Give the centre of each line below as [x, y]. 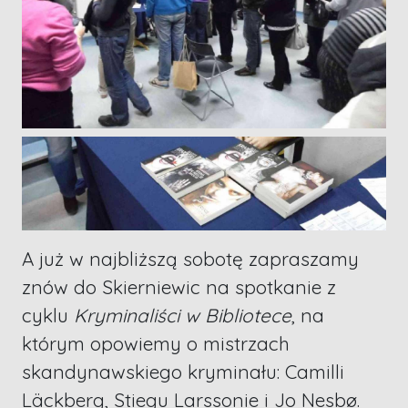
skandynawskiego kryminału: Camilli [183, 371]
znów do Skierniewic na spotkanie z [179, 286]
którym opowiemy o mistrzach [156, 343]
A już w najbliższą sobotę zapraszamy [190, 258]
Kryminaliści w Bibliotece [183, 315]
